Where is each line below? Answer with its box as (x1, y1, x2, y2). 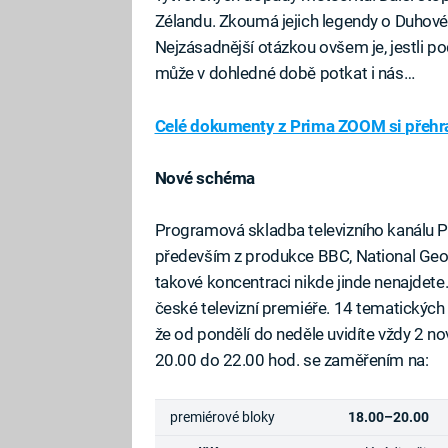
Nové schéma (154, 167, 255, 188)
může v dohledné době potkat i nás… (154, 63, 415, 84)
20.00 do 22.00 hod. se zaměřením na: (154, 350, 429, 370)
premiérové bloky (169, 409, 275, 426)
